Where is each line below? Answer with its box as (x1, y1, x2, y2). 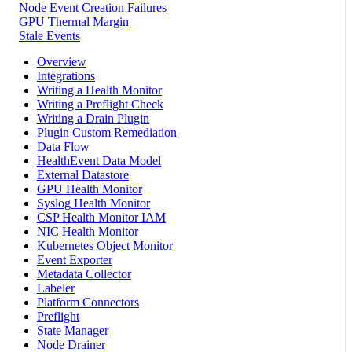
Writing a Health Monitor (37, 82, 162, 97)
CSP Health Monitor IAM (37, 210, 166, 224)
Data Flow (37, 139, 90, 153)
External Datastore (37, 167, 129, 181)
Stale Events (19, 28, 80, 42)
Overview (37, 54, 86, 68)
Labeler (37, 280, 75, 295)
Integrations (37, 68, 95, 82)
